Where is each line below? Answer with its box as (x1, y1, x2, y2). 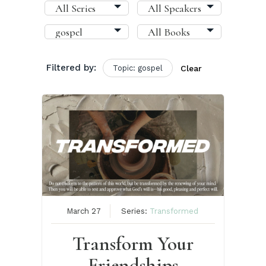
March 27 (66, 207, 102, 216)
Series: (121, 207, 150, 216)
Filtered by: (46, 62, 96, 74)
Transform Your (72, 232, 194, 256)
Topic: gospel (112, 64, 163, 73)
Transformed (150, 207, 199, 216)
